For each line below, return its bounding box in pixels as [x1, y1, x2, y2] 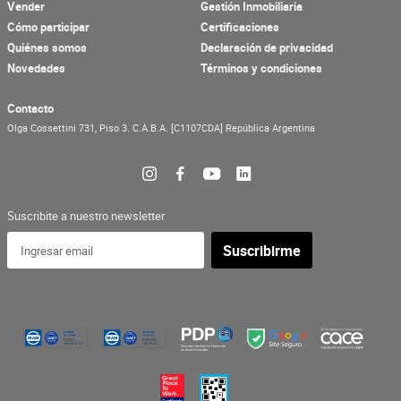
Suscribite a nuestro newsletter [7, 208, 165, 225]
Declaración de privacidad [200, 39, 333, 56]
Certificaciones [200, 19, 279, 36]
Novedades [7, 60, 65, 77]
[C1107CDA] [171, 121, 226, 135]
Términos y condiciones [200, 60, 322, 77]
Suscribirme [223, 240, 301, 260]
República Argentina [226, 121, 315, 135]
